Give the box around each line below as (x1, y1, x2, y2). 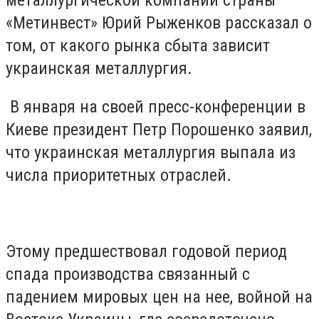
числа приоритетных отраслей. (6, 164, 231, 185)
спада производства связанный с (6, 263, 250, 284)
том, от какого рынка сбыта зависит (6, 36, 270, 56)
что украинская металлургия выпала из (6, 142, 296, 162)
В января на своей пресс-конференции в (6, 96, 305, 117)
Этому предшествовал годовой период (6, 241, 287, 261)
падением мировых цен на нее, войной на (6, 286, 313, 307)
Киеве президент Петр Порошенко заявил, (6, 119, 312, 140)
